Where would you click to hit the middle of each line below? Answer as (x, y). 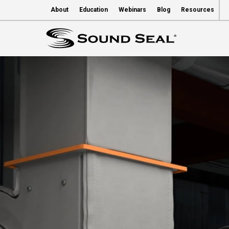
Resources (198, 10)
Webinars (132, 10)
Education (94, 10)
